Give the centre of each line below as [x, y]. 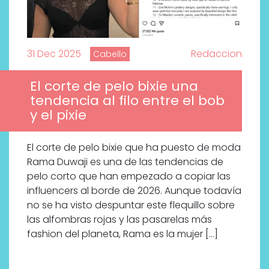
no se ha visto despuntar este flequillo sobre [131, 205]
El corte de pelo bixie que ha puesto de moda [134, 147]
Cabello [110, 54]
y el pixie [58, 115]
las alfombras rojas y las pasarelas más [119, 219]
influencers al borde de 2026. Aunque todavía [134, 190]
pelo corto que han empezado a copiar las [129, 176]
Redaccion [216, 53]
